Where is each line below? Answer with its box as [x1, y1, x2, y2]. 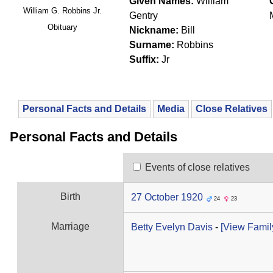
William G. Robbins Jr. [23, 5, 102, 15]
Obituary [47, 23, 77, 32]
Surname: [129, 39, 174, 50]
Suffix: [129, 54, 159, 65]
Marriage [51, 221, 90, 232]
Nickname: [129, 24, 179, 35]
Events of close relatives [145, 161, 250, 172]
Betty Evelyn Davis [131, 221, 213, 232]
